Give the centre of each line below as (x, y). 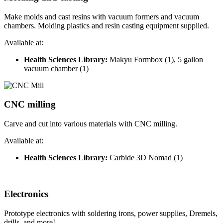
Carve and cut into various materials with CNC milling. (92, 124)
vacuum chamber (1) (56, 68)
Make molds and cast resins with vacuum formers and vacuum (102, 16)
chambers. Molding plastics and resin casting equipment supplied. (107, 25)
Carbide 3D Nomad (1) (146, 158)
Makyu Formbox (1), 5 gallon (156, 59)
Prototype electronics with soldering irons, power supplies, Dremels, (111, 213)
